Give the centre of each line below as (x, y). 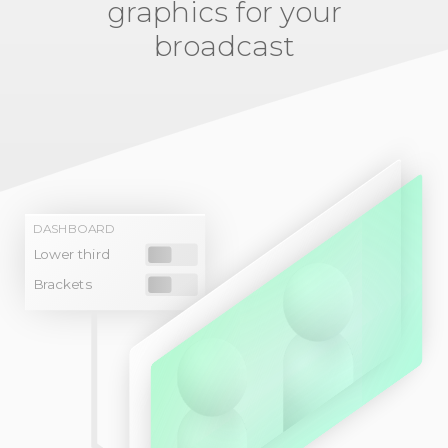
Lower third (71, 254)
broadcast (224, 46)
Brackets (62, 284)
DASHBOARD (73, 228)
